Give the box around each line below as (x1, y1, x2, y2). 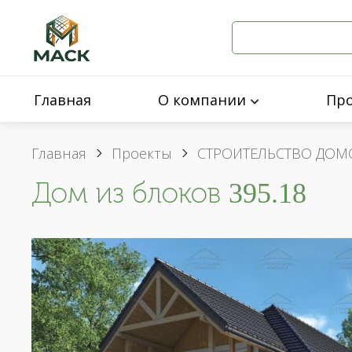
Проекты (112, 144, 172, 163)
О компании (157, 90, 246, 109)
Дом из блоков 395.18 (31, 176, 306, 210)
